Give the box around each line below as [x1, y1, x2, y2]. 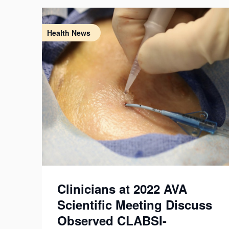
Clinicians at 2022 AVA [57, 180, 187, 198]
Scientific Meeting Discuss [57, 196, 212, 214]
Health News [47, 28, 90, 38]
